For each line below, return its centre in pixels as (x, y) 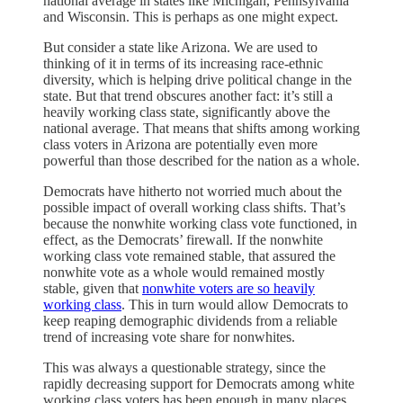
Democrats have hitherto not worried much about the (193, 191)
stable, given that (93, 288)
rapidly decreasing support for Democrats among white (199, 383)
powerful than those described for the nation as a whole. (201, 160)
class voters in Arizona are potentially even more (180, 144)
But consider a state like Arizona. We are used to (180, 47)
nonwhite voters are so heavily (228, 288)
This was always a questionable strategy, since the (184, 367)
